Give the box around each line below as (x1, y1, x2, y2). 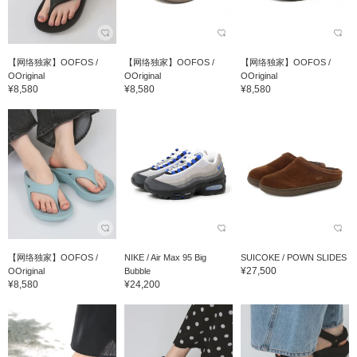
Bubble (124, 266, 151, 277)
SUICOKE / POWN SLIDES (240, 253, 347, 263)
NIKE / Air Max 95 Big (124, 253, 206, 263)
